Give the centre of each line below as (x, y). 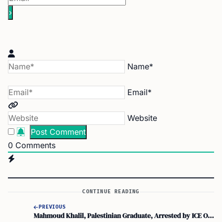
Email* (139, 92)
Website (142, 118)
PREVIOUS (52, 207)
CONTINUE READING (111, 192)
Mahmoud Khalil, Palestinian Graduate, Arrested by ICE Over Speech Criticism (211, 215)
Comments (34, 145)
